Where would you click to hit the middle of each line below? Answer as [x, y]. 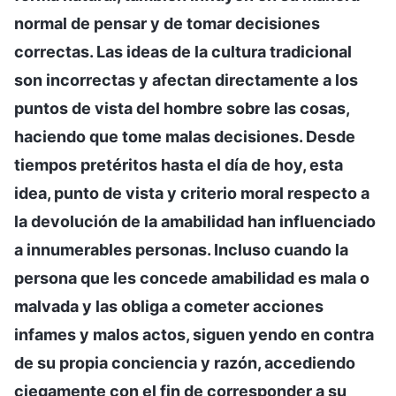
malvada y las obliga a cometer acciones [169, 306]
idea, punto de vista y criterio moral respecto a [192, 193]
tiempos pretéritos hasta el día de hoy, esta [179, 164]
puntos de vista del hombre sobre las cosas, [182, 108]
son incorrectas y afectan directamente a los [186, 80]
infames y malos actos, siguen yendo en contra [194, 334]
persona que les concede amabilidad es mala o [192, 278]
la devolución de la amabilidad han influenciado [195, 221]
